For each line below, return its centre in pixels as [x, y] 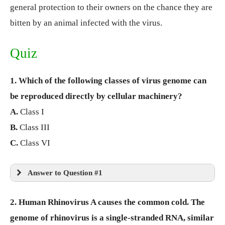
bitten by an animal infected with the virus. [86, 23]
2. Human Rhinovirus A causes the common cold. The [107, 202]
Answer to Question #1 [65, 172]
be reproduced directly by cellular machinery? [96, 96]
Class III [34, 127]
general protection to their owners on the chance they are [111, 7]
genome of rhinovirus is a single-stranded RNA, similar [112, 218]
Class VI [34, 143]
